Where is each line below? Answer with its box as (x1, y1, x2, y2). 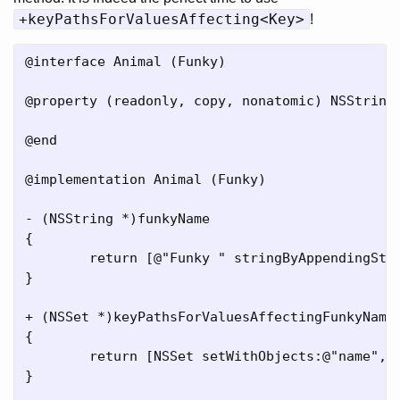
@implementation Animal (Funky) (25, 171, 266, 187)
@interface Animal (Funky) (25, 54, 226, 70)
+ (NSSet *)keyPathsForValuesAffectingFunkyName (25, 309, 395, 325)
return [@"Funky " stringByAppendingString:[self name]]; (25, 250, 89, 266)
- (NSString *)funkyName (25, 211, 210, 227)
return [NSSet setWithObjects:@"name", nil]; (25, 348, 89, 364)
